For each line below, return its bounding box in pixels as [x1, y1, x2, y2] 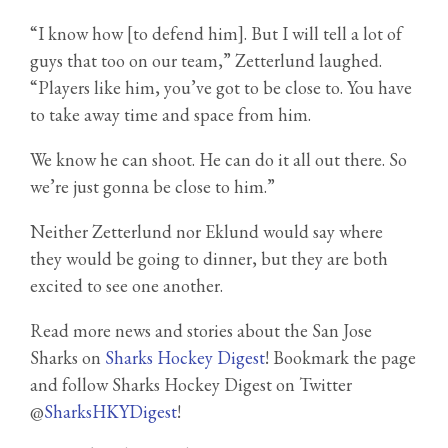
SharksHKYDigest [44, 400, 177, 424]
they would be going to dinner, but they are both [30, 247, 388, 271]
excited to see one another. [30, 274, 223, 298]
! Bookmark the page [265, 346, 416, 370]
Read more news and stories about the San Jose [30, 319, 372, 343]
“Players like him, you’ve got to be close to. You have [30, 76, 412, 100]
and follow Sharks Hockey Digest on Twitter [30, 373, 352, 397]
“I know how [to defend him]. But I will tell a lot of [30, 22, 402, 46]
